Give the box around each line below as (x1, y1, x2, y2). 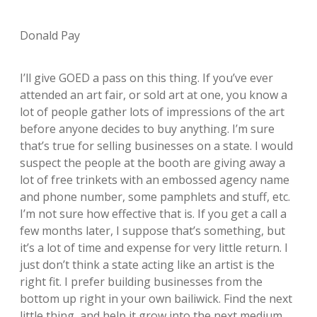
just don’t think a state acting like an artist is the (20, 256, 275, 272)
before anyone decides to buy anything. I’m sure (20, 120, 275, 137)
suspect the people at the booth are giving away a (20, 154, 285, 171)
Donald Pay (20, 27, 80, 43)
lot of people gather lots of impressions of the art (20, 103, 284, 120)
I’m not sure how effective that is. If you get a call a (20, 205, 287, 221)
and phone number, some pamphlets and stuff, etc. (20, 188, 290, 204)
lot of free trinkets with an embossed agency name (20, 171, 289, 188)
